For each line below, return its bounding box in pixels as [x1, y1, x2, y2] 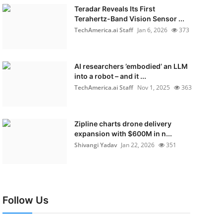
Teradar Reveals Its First [74, 4, 155, 13]
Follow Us [2, 194, 49, 206]
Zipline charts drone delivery [74, 119, 171, 128]
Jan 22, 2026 [120, 141, 155, 149]
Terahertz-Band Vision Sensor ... [74, 14, 184, 23]
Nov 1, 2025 [137, 83, 170, 92]
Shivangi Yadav [74, 141, 117, 149]
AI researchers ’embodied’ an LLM [74, 62, 188, 70]
